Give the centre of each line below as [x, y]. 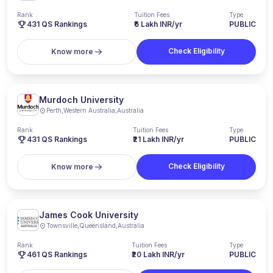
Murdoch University [81, 100]
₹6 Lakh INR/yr [158, 24]
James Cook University [89, 215]
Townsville [62, 225]
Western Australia [89, 110]
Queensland [97, 225]
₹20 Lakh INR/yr [158, 254]
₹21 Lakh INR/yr [158, 139]
